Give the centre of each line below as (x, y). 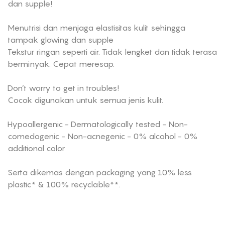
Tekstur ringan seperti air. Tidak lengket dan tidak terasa (112, 52)
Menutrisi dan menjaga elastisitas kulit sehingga (96, 28)
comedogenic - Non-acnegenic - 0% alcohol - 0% (102, 136)
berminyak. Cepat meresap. (61, 64)
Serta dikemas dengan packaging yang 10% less (100, 172)
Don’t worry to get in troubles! (63, 88)
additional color (36, 148)
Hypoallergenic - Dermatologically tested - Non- (98, 124)
